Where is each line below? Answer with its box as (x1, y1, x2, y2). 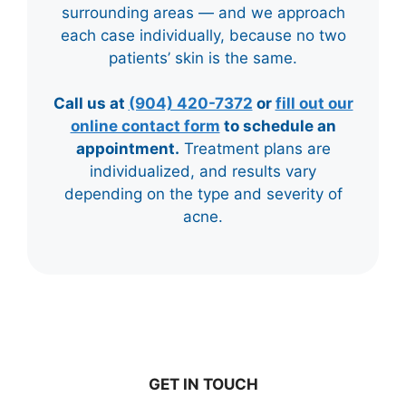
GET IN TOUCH (148, 374, 258, 393)
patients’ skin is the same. (109, 48, 297, 67)
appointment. (75, 140, 179, 159)
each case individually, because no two (60, 25, 346, 44)
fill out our (275, 94, 353, 113)
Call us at (53, 94, 129, 113)
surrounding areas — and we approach (61, 3, 345, 22)
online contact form (70, 117, 220, 136)
